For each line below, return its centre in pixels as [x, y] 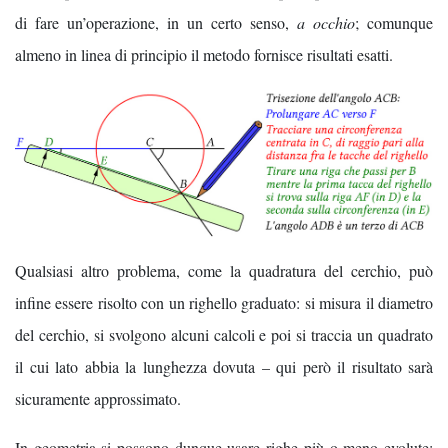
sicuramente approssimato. [98, 398]
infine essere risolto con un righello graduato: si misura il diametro [224, 302]
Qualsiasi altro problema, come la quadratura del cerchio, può [224, 270]
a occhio [326, 23]
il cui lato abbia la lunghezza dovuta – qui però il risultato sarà [224, 366]
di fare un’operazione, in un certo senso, [156, 23]
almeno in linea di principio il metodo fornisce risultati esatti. [204, 55]
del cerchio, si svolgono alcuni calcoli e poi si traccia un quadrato [224, 334]
